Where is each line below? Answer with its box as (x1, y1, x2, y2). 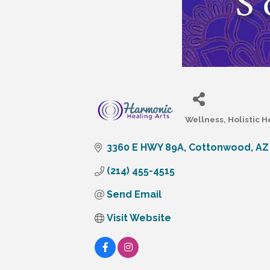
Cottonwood (189, 142, 251, 154)
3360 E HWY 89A (107, 142, 184, 154)
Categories (184, 122, 230, 133)
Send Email (107, 189, 162, 201)
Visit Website (107, 212, 171, 224)
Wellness (185, 115, 224, 125)
